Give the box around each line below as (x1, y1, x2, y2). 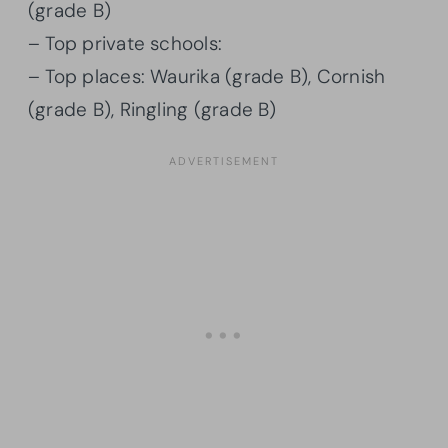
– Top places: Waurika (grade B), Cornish (28, 63, 386, 89)
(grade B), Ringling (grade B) (28, 96, 277, 122)
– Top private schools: (28, 30, 223, 56)
